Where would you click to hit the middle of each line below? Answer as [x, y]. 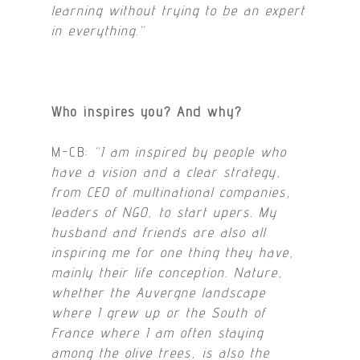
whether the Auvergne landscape [159, 293]
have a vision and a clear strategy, [167, 172]
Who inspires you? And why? [147, 111]
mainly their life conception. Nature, [168, 273]
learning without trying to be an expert [179, 10]
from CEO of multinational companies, [172, 192]
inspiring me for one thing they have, [174, 253]
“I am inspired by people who [191, 152]
